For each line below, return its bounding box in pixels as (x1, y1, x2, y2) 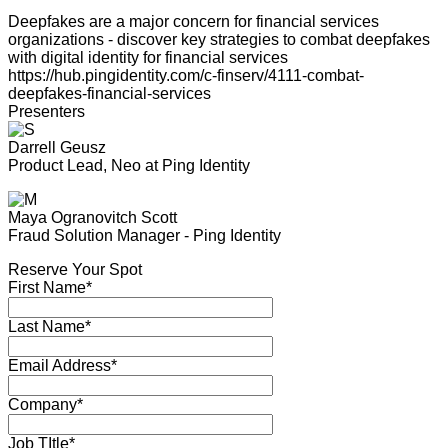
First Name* (8, 279, 92, 296)
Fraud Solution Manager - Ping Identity (8, 227, 281, 244)
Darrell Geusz (8, 139, 106, 156)
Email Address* (8, 357, 117, 374)
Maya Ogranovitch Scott (8, 209, 177, 226)
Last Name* (8, 318, 91, 335)
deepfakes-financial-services (8, 85, 211, 102)
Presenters (8, 103, 85, 120)
